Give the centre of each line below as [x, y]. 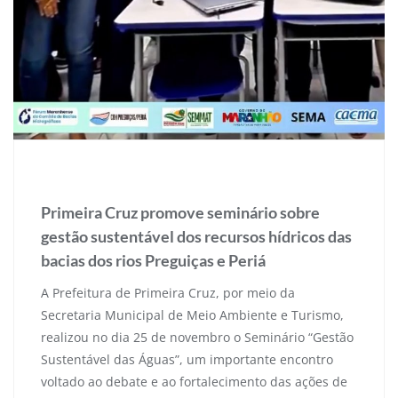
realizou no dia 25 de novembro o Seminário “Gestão [197, 337]
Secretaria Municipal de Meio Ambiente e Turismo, [192, 314]
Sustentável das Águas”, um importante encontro [187, 359]
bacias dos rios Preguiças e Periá [153, 260]
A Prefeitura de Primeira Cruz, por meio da [168, 292]
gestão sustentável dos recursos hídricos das [196, 236]
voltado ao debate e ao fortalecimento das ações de [194, 381]
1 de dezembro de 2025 [114, 177]
